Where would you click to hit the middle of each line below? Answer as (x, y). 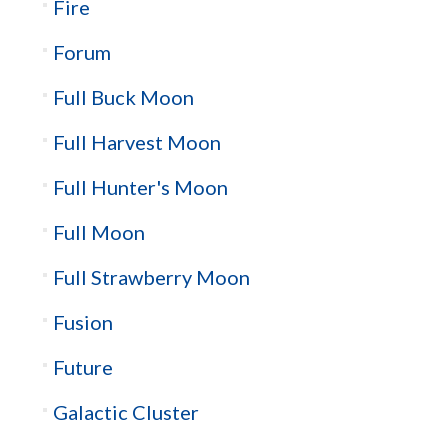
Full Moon (98, 232)
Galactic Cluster (125, 412)
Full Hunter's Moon (140, 187)
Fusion (82, 322)
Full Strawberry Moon (151, 277)
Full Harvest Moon (136, 142)
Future (82, 367)
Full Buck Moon (123, 97)
